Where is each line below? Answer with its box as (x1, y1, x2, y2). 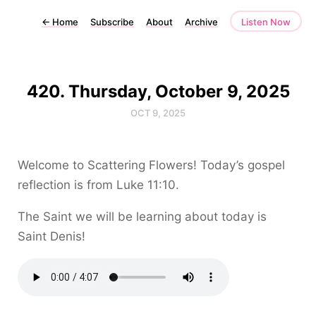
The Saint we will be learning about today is (18, 209, 267, 224)
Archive (185, 16, 218, 28)
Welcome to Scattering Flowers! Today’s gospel (18, 158, 285, 172)
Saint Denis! (18, 229, 85, 243)
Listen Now (241, 16, 291, 28)
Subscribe (90, 16, 134, 28)
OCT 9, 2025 (130, 107, 186, 119)
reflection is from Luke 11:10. (18, 178, 179, 192)
